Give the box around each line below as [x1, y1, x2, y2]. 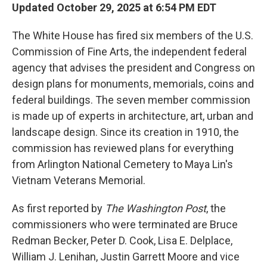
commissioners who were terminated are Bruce [12, 218, 238, 231]
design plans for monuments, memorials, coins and [12, 77, 254, 90]
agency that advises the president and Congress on [12, 61, 255, 74]
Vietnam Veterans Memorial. [12, 174, 145, 187]
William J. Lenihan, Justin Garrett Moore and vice [12, 250, 240, 263]
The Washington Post [105, 202, 206, 215]
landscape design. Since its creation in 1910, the [12, 126, 239, 138]
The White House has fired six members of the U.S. [12, 29, 253, 42]
